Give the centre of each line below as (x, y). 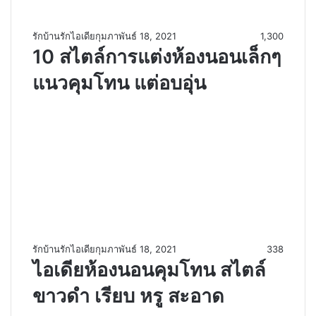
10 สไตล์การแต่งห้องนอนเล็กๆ (157, 56)
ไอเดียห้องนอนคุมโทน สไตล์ (149, 269)
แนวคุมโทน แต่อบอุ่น (119, 83)
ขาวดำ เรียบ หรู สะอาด (128, 296)
